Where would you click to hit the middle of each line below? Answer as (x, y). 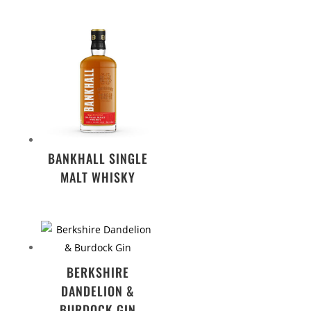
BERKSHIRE (98, 272)
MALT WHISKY (98, 177)
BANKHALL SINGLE (98, 158)
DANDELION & (98, 291)
